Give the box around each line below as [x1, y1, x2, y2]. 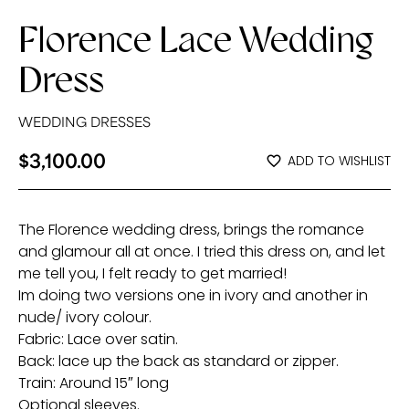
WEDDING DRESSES [18, 113, 151, 130]
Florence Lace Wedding [18, 19, 373, 60]
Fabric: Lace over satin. [18, 329, 178, 350]
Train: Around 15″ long [18, 372, 169, 393]
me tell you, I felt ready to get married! [18, 263, 287, 284]
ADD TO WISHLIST [288, 152, 391, 170]
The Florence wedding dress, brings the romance [18, 219, 364, 240]
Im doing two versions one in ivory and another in [18, 285, 368, 306]
